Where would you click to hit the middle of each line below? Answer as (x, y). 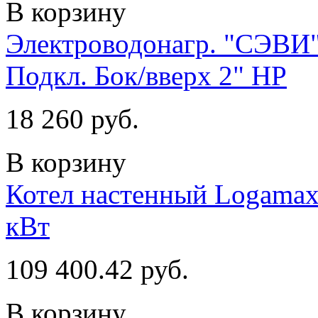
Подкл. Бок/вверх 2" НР (146, 75)
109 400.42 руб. (97, 269)
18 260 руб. (72, 119)
